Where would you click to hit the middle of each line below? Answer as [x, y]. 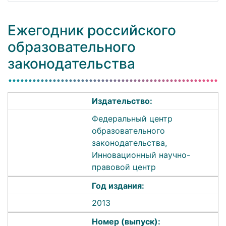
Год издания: [118, 185]
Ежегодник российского [92, 30]
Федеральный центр [132, 118]
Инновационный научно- [141, 155]
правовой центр [124, 167]
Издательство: [122, 101]
